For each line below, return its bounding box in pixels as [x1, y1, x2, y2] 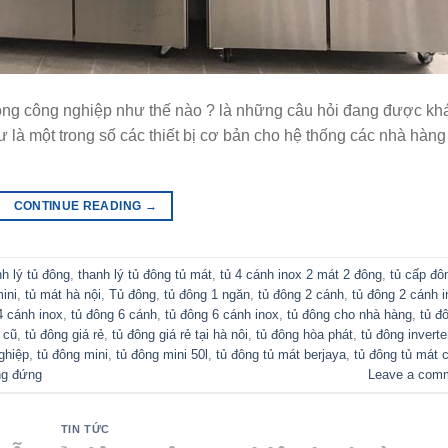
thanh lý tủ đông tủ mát [78, 266, 212, 282]
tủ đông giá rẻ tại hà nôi [112, 326, 248, 342]
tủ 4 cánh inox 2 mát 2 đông [220, 266, 382, 282]
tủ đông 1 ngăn [164, 286, 250, 302]
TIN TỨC [60, 423, 110, 436]
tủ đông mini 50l [116, 346, 208, 362]
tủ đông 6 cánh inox [165, 306, 279, 322]
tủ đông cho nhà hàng [287, 306, 412, 322]
